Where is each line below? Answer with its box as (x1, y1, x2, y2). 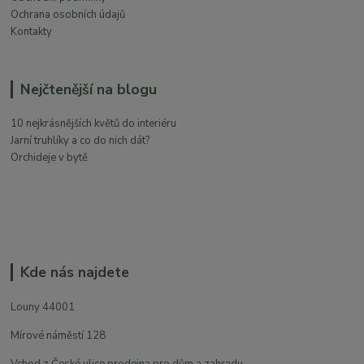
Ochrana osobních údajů (11, 6, 126, 22)
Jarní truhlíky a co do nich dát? (11, 133, 150, 149)
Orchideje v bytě (11, 150, 89, 166)
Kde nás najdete (19, 262, 129, 283)
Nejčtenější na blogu (19, 79, 157, 99)
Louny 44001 (11, 300, 76, 315)
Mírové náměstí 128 (11, 328, 106, 344)
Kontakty (11, 24, 53, 39)
